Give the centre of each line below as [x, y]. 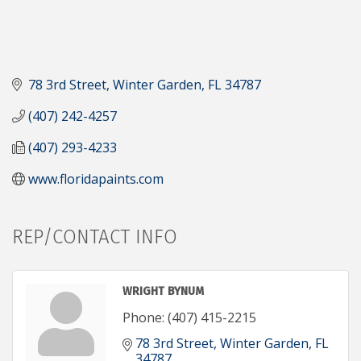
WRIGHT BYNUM [163, 291]
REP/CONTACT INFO [95, 237]
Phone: [143, 317]
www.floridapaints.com [96, 178]
